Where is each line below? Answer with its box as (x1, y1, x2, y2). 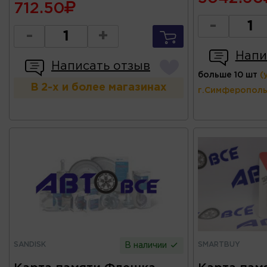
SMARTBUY (197, 241, 240, 248)
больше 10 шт (197, 71, 257, 79)
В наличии (125, 241, 170, 249)
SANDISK (14, 241, 46, 248)
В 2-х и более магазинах (30, 82, 167, 92)
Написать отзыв (51, 60, 150, 72)
